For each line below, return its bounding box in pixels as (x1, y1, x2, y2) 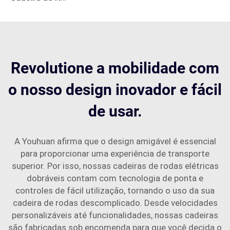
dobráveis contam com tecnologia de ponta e (27, 172, 203, 183)
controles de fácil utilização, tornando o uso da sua (15, 185, 215, 196)
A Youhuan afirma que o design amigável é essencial (14, 136, 216, 146)
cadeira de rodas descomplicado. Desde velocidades (12, 197, 218, 208)
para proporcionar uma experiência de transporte (21, 148, 209, 159)
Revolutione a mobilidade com (11, 59, 219, 77)
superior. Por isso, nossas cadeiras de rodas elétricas (11, 160, 219, 171)
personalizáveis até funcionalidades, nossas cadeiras (12, 209, 218, 220)
